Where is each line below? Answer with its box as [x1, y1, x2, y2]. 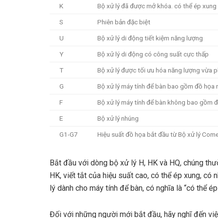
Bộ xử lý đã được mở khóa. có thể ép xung [97, 2, 217, 10]
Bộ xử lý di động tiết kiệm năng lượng [97, 34, 203, 42]
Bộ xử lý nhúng [97, 114, 139, 123]
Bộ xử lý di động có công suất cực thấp [97, 50, 209, 58]
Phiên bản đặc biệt [97, 18, 150, 26]
